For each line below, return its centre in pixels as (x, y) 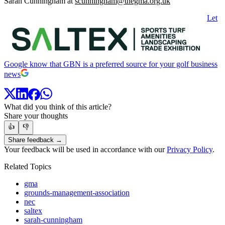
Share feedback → (35, 140)
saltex (33, 211)
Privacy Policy (190, 150)
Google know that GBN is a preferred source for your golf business (111, 64)
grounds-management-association (77, 193)
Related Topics (28, 167)
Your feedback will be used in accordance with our (85, 150)
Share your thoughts (36, 116)
